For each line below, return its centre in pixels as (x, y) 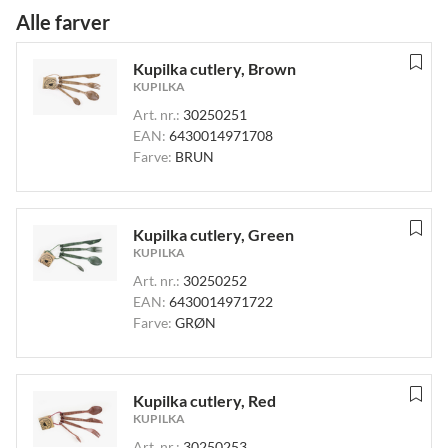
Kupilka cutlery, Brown (214, 68)
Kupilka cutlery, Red (204, 400)
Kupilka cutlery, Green (213, 234)
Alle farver (63, 22)
